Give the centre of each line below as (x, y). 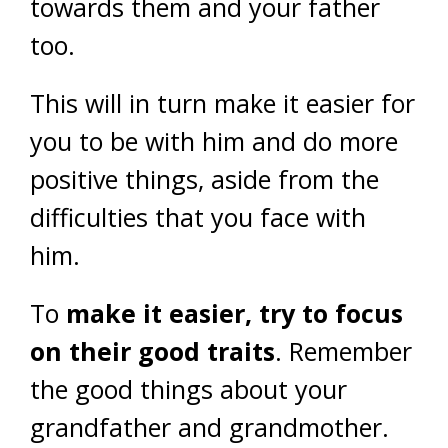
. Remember (343, 350)
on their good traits (152, 350)
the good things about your (188, 388)
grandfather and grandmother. (209, 426)
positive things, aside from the (204, 178)
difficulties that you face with (198, 216)
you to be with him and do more (214, 140)
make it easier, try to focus (234, 312)
